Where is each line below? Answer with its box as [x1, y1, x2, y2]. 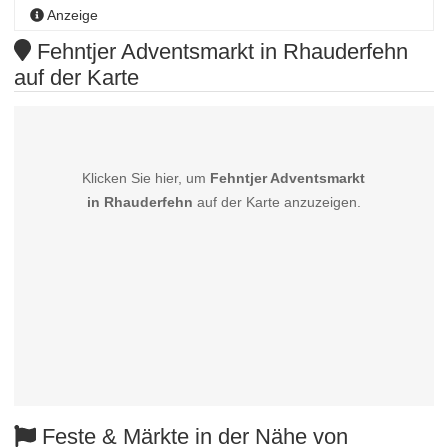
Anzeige [44, 7, 99, 24]
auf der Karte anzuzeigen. [192, 194, 361, 211]
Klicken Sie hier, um [82, 170, 211, 187]
